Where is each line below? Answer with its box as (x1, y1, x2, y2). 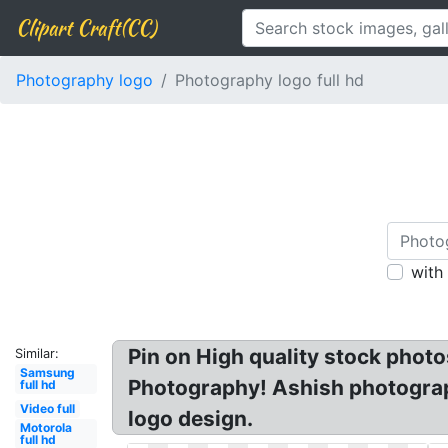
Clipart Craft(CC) (16, 13, 156, 42)
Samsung (19, 365, 75, 380)
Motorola (19, 420, 72, 435)
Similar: (15, 346, 59, 361)
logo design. (128, 406, 253, 431)
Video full (19, 401, 75, 416)
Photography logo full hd (175, 70, 364, 90)
